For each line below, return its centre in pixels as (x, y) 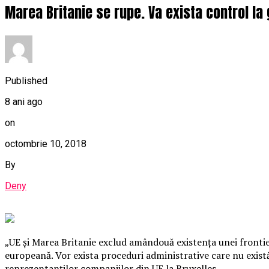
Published (26, 80)
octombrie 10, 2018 (46, 144)
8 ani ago (24, 101)
